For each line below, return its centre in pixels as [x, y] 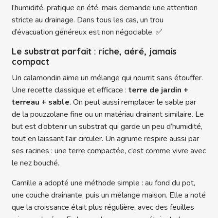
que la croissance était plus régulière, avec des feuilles [103, 208]
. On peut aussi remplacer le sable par [133, 102]
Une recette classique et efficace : [70, 90]
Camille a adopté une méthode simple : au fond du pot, [103, 183]
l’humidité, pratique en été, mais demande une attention [105, 8]
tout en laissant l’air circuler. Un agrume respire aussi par [105, 139]
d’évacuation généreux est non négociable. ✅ [87, 32]
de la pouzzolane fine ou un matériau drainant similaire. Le [108, 115]
